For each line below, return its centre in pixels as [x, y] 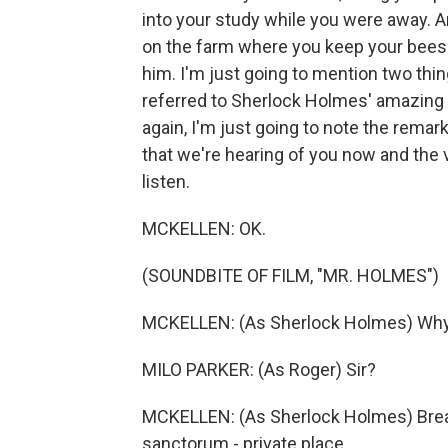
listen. [166, 181]
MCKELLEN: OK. [204, 228]
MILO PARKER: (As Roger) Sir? [259, 369]
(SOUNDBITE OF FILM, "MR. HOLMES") [290, 275]
